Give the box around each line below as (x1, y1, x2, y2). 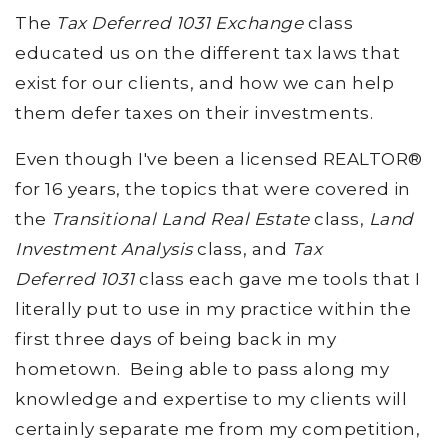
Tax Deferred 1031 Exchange (51, 12, 303, 33)
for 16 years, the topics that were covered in (15, 178, 411, 199)
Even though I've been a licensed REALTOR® (15, 148, 423, 169)
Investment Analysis (15, 238, 193, 259)
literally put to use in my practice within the (15, 298, 411, 319)
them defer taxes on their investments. (15, 102, 373, 123)
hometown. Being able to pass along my (15, 358, 389, 379)
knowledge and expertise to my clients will (15, 388, 407, 409)
